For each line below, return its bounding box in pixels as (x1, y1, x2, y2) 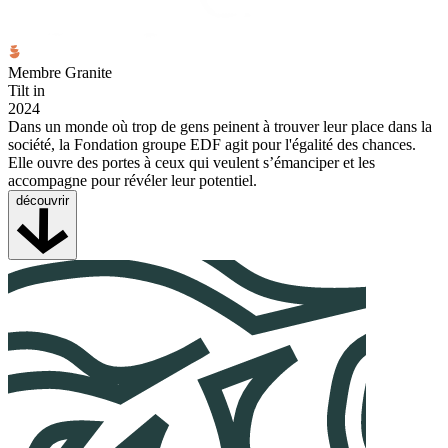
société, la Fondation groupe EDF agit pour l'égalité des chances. (8, 135, 416, 153)
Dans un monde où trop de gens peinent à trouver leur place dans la (8, 117, 432, 135)
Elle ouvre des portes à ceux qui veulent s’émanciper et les (8, 153, 375, 171)
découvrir (16, 192, 69, 208)
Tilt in (8, 81, 45, 99)
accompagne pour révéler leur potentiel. (8, 171, 257, 189)
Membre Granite (8, 63, 112, 81)
